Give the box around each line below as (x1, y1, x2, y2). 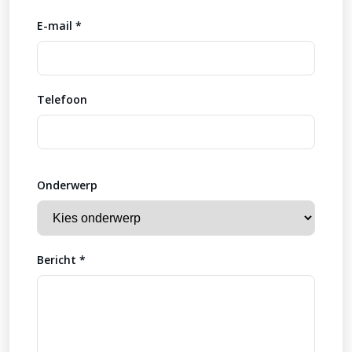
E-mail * (37, 17, 82, 33)
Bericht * (37, 251, 86, 267)
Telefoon (37, 91, 87, 107)
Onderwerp (37, 177, 97, 192)
